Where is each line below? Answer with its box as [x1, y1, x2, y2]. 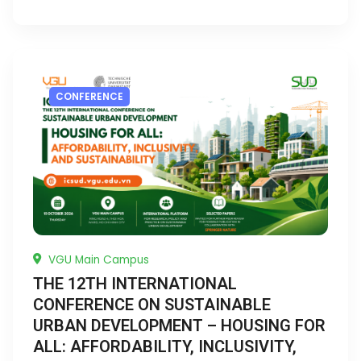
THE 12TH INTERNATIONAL [33, 274, 237, 294]
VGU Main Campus [45, 252, 149, 268]
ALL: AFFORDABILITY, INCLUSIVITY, [33, 337, 297, 357]
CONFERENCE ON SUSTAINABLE [33, 295, 271, 315]
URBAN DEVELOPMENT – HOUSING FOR [33, 316, 326, 336]
